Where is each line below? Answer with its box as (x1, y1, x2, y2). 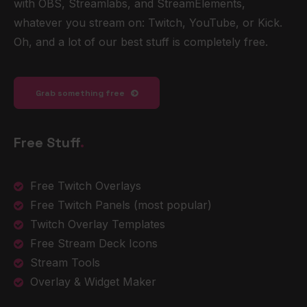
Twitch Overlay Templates (30, 217, 165, 231)
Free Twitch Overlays (30, 179, 141, 193)
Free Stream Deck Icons (30, 236, 158, 250)
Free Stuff (14, 134, 80, 151)
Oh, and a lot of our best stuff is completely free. (14, 35, 268, 49)
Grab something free (36, 88, 125, 99)
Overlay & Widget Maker (30, 275, 156, 288)
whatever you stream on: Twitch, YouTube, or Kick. (14, 16, 282, 29)
